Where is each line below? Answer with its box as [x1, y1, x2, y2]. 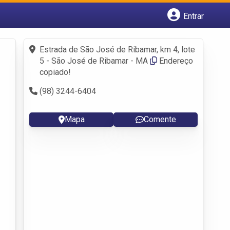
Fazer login [39, 40, 79, 50]
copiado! [40, 67, 71, 77]
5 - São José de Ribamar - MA [40, 55, 148, 66]
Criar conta [39, 51, 77, 61]
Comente [143, 114, 176, 124]
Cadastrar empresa [39, 29, 107, 39]
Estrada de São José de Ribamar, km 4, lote [40, 44, 195, 54]
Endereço [159, 55, 193, 66]
